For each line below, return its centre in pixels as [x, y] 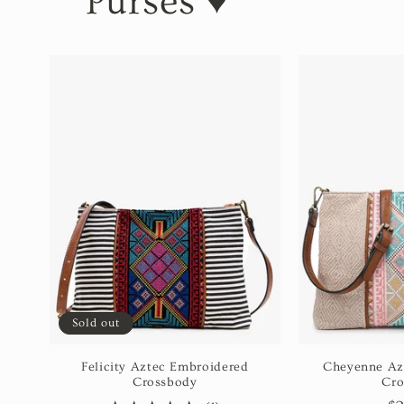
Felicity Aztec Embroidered [165, 367]
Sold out [96, 322]
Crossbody [165, 383]
